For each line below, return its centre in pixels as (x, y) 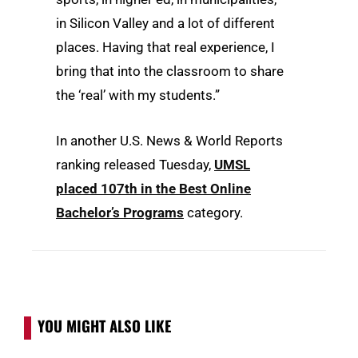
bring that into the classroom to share (170, 71)
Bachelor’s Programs (120, 212)
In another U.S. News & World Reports (169, 140)
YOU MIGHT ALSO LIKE (104, 325)
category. (213, 212)
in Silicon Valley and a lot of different (165, 23)
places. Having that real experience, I (165, 47)
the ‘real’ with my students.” (138, 95)
